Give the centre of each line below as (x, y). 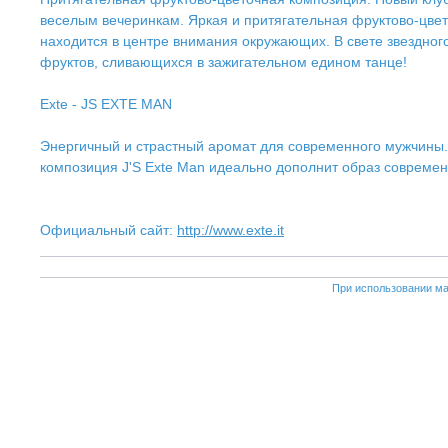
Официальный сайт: (108, 230)
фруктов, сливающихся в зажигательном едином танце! (223, 62)
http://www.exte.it (230, 230)
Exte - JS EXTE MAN (106, 104)
